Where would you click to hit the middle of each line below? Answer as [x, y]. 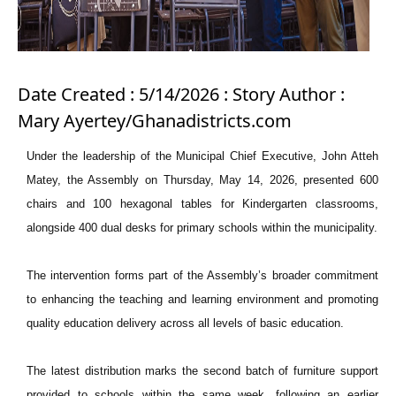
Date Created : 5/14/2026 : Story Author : [181, 94]
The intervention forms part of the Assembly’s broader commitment [202, 275]
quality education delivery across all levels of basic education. [185, 323]
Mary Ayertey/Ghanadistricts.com [155, 121]
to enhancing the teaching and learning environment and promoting [202, 299]
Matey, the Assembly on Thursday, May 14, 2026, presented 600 [202, 180]
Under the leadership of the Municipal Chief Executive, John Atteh [202, 156]
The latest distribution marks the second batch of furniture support [202, 371]
